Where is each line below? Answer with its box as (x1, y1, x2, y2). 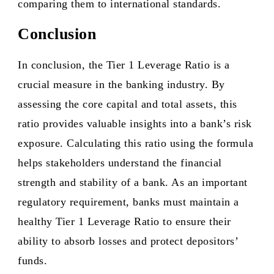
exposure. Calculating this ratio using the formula (18, 137, 253, 149)
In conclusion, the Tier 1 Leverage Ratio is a (18, 59, 230, 71)
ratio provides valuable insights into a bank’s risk (18, 117, 252, 130)
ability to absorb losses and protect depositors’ (18, 235, 238, 247)
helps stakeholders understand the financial (18, 157, 222, 169)
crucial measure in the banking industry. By (18, 78, 225, 91)
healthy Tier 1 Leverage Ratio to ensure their (18, 215, 231, 228)
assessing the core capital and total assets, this (18, 98, 237, 110)
